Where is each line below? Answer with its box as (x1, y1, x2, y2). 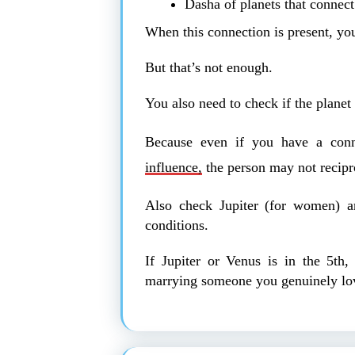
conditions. (145, 216, 208, 233)
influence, (145, 158, 202, 175)
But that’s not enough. (145, 59, 273, 75)
